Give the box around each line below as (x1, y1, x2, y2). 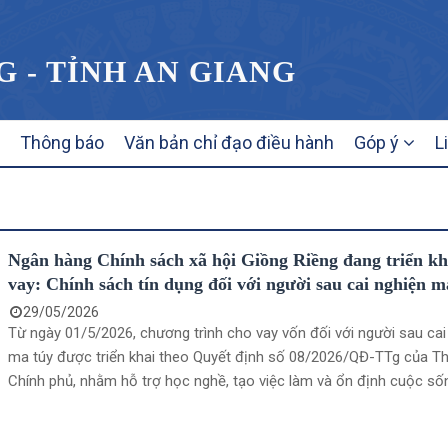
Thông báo (20, 132, 104, 153)
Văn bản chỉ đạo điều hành (124, 132, 334, 153)
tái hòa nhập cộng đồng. (8, 396, 168, 414)
